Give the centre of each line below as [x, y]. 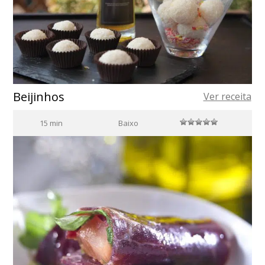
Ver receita [227, 96]
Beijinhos [39, 96]
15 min [51, 123]
